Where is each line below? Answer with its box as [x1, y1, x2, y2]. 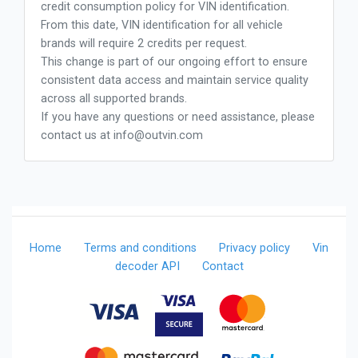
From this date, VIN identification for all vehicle [41, 18, 283, 33]
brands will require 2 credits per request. [41, 37, 247, 51]
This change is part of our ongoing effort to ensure [41, 55, 308, 70]
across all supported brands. [41, 92, 187, 106]
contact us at [41, 129, 113, 143]
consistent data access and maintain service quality [41, 74, 308, 88]
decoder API [114, 260, 180, 274]
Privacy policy [219, 241, 290, 256]
